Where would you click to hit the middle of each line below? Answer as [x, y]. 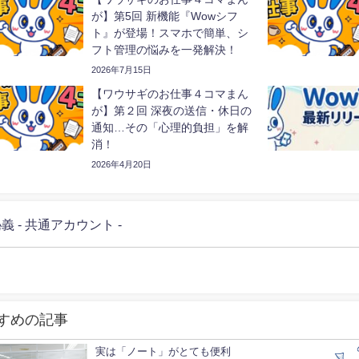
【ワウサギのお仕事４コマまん [170, 94]
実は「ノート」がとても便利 [163, 352]
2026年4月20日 [122, 165]
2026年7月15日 [122, 70]
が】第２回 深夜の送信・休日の [172, 111]
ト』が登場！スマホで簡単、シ [170, 33]
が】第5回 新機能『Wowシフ [165, 16]
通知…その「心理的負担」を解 [170, 128]
